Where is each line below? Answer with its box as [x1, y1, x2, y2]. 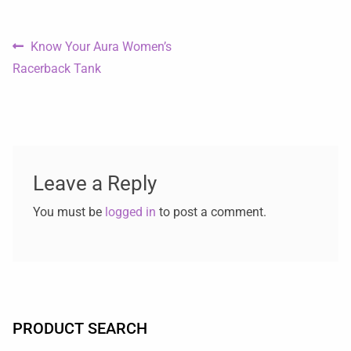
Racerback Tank [13, 60, 101, 76]
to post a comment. [155, 204, 266, 220]
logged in [104, 204, 156, 220]
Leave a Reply [32, 172, 157, 196]
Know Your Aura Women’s [30, 38, 172, 54]
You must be [32, 204, 105, 220]
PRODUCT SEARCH [13, 319, 147, 338]
